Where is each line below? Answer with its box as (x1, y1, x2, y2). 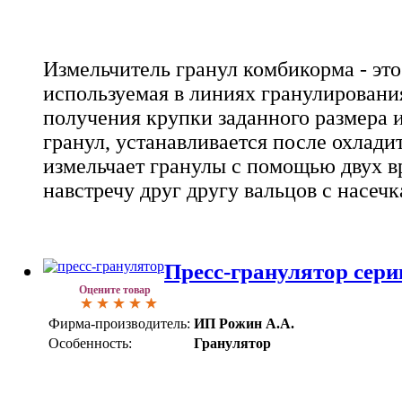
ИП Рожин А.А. (194, 315, 294, 331)
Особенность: (48, 335, 132, 351)
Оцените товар (79, 283, 151, 296)
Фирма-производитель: (48, 315, 190, 331)
